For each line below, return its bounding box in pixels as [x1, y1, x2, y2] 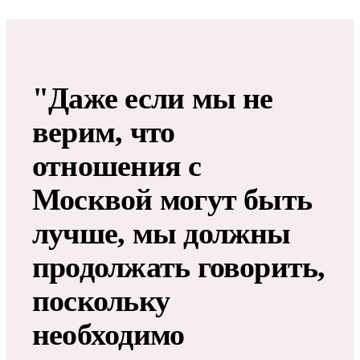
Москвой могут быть [32, 182, 313, 216]
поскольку [32, 283, 170, 317]
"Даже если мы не [32, 80, 273, 115]
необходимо [32, 317, 185, 351]
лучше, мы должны [32, 215, 291, 250]
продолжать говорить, [32, 249, 325, 284]
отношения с [32, 148, 202, 182]
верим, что [32, 114, 175, 149]
